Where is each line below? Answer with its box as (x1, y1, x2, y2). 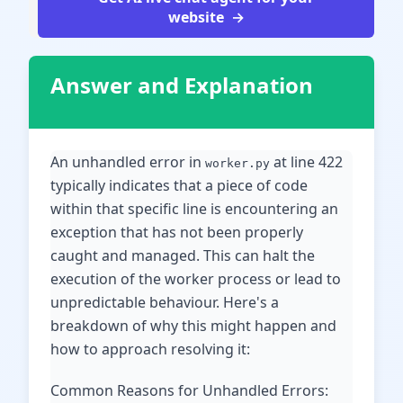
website (167, 7, 224, 27)
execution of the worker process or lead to (50, 269, 341, 289)
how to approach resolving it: (50, 339, 250, 359)
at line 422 (270, 152, 343, 172)
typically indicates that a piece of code (50, 175, 308, 195)
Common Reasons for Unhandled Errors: (50, 381, 328, 400)
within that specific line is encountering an (50, 199, 338, 219)
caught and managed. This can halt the (50, 246, 315, 265)
